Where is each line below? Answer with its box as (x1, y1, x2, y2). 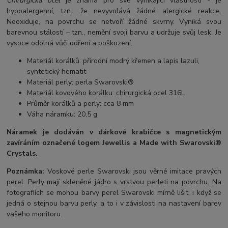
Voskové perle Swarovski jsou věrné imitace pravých (44, 166, 221, 176)
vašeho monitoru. (7, 209, 63, 219)
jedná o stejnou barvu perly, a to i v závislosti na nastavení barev (7, 198, 221, 208)
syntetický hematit (27, 66, 87, 76)
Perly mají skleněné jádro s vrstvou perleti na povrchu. (27, 177, 210, 187)
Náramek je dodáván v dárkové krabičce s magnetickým (7, 127, 221, 137)
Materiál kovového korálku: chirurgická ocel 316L (27, 88, 185, 98)
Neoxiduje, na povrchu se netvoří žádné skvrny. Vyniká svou (7, 16, 221, 26)
